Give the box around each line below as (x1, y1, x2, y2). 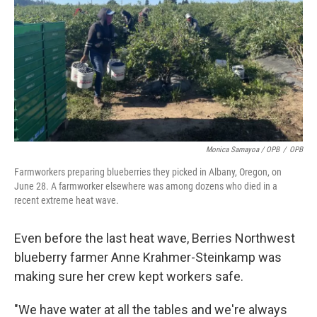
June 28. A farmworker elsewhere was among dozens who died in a (14, 180, 277, 192)
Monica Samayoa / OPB (206, 145, 279, 154)
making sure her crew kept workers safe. (14, 269, 243, 284)
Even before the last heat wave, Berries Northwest (14, 231, 295, 246)
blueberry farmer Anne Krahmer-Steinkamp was (14, 250, 282, 265)
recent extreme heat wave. (14, 195, 119, 206)
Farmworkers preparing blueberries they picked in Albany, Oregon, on (14, 166, 282, 178)
